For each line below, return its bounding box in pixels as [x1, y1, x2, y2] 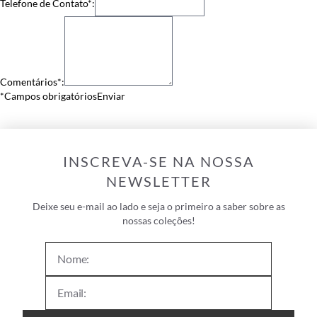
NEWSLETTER [105, 172, 212, 190]
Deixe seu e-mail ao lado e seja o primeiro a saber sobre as [32, 200, 285, 212]
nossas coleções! [122, 214, 195, 226]
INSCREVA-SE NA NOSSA [62, 152, 255, 170]
